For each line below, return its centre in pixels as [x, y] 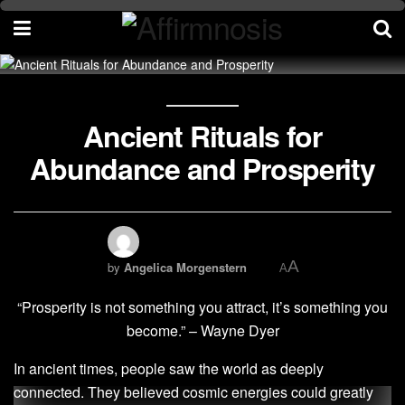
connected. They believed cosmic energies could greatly [193, 392]
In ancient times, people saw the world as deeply [169, 368]
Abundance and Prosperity [202, 168]
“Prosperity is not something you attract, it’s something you [202, 307]
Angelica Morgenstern [185, 267]
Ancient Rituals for [202, 136]
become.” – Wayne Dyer [202, 330]
